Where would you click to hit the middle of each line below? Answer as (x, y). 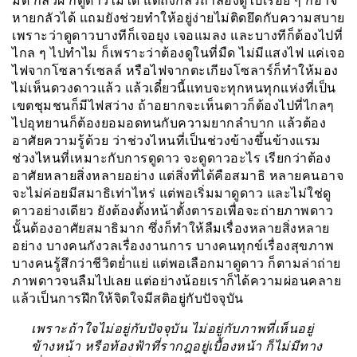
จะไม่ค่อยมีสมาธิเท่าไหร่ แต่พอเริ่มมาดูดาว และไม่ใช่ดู (172, 193)
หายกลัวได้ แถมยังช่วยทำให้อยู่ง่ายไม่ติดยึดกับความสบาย (178, 18)
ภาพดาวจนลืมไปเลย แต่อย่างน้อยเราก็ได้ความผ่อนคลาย (177, 280)
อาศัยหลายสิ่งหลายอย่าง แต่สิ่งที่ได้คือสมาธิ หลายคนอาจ (178, 175)
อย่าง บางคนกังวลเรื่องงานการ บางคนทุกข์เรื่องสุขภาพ (173, 245)
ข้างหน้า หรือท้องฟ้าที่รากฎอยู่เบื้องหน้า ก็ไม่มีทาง (177, 346)
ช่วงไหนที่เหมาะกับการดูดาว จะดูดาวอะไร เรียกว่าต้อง (171, 158)
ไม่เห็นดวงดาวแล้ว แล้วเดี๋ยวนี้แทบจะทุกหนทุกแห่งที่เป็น (174, 88)
